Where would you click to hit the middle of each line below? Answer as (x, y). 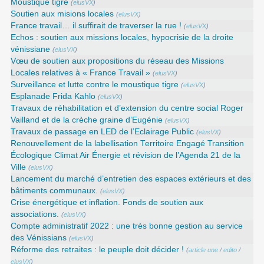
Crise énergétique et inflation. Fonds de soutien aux (107, 203)
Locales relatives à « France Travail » (81, 73)
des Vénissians (39, 238)
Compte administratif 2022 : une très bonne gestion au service (127, 226)
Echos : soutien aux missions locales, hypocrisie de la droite (122, 38)
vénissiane (31, 49)
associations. (35, 214)
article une (204, 250)
